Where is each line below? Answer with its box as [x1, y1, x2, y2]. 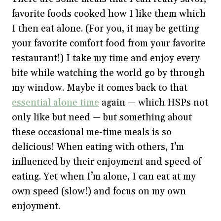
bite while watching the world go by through [12, 67, 205, 79]
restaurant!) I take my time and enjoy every [12, 52, 200, 64]
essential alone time [12, 96, 99, 109]
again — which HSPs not [99, 96, 208, 109]
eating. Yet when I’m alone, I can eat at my [12, 170, 196, 183]
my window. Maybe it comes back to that [12, 81, 187, 94]
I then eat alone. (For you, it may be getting [12, 22, 199, 35]
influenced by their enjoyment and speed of [12, 155, 201, 168]
